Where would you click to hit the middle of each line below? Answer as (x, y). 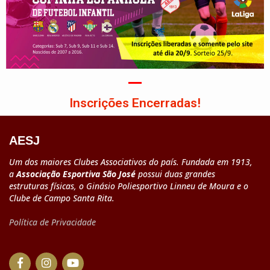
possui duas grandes (175, 174)
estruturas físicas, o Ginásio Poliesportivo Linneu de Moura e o (129, 186)
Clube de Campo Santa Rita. (62, 198)
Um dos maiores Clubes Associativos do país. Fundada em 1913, (131, 162)
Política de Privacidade (52, 222)
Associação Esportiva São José (76, 174)
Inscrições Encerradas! (135, 103)
